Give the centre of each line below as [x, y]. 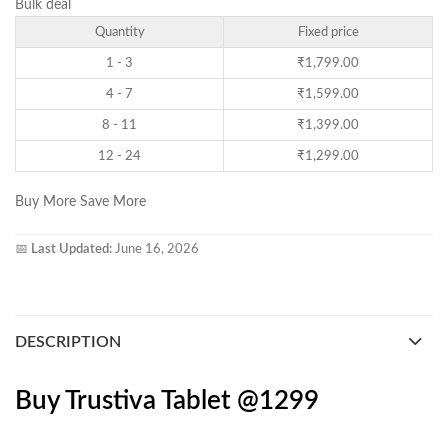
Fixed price [328, 32]
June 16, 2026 [155, 250]
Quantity [119, 32]
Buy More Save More [80, 202]
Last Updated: [71, 250]
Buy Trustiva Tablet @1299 [167, 401]
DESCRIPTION [68, 342]
